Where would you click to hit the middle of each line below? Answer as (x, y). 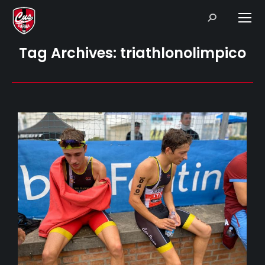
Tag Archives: (70, 53)
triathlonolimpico (183, 53)
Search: (220, 16)
